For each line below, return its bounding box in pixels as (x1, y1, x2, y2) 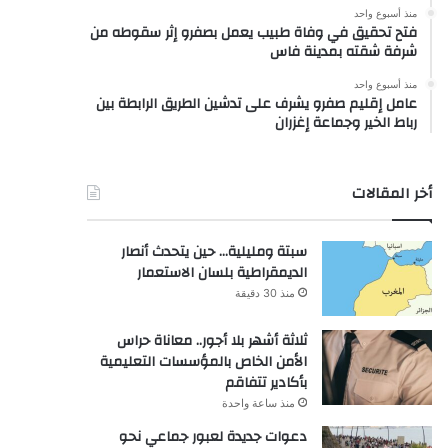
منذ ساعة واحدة (221, 395, 295, 410)
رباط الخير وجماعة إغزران (274, 109, 417, 136)
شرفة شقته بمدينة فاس (269, 38, 417, 65)
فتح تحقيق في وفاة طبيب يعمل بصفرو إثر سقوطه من (89, 19, 417, 46)
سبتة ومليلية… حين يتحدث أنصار (120, 238, 307, 265)
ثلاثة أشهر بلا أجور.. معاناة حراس (116, 327, 307, 354)
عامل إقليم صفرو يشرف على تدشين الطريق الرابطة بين (95, 90, 417, 117)
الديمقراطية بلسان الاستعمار (136, 259, 307, 286)
